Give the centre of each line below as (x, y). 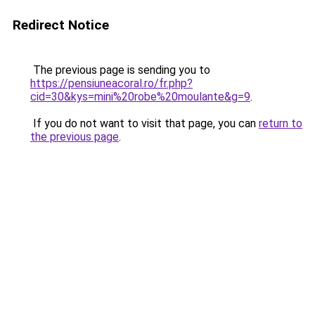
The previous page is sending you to (120, 70)
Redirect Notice (61, 25)
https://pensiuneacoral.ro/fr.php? (111, 83)
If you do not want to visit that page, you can (144, 123)
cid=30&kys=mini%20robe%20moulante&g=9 (140, 97)
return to (281, 123)
